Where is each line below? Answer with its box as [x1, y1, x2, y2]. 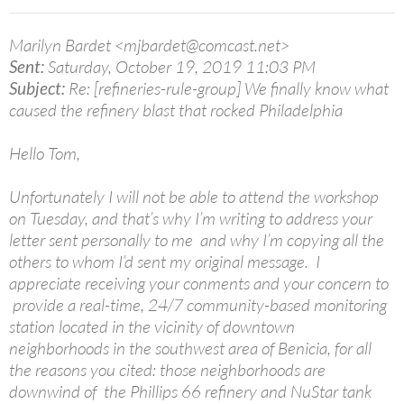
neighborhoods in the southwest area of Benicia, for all [9, 336, 372, 359]
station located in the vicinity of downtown [9, 315, 295, 337]
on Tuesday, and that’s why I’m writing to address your [9, 207, 372, 229]
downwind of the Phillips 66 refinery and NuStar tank [9, 380, 372, 402]
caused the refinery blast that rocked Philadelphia [9, 98, 343, 121]
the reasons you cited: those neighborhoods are [9, 358, 326, 381]
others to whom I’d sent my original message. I [9, 250, 320, 272]
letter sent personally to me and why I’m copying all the [9, 228, 384, 251]
